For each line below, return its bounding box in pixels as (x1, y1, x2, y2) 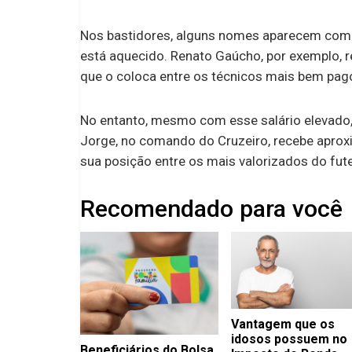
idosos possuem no (230, 332, 347, 347)
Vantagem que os (230, 317, 335, 332)
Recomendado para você (80, 194, 343, 222)
